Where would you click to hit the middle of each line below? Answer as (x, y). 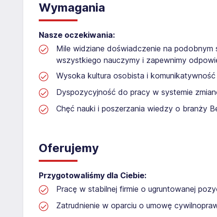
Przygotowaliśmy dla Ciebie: (93, 175)
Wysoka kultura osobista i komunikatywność (136, 75)
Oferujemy (69, 148)
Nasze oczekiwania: (77, 35)
